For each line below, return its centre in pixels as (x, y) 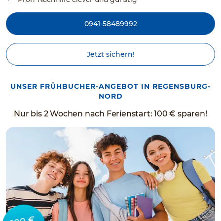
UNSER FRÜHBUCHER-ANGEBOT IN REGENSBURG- (110, 86)
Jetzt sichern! (110, 54)
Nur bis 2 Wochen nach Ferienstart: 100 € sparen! (110, 113)
